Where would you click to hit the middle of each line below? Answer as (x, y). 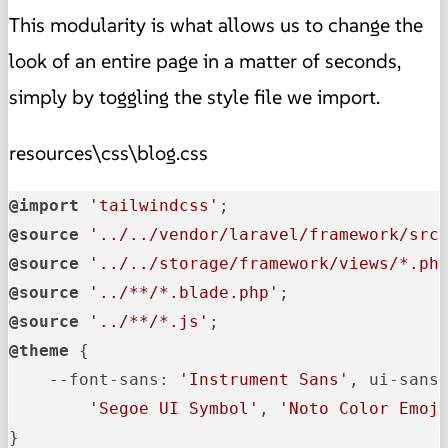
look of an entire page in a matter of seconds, (204, 61)
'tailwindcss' (154, 206)
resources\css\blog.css (108, 153)
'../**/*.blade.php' (184, 293)
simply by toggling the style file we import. (194, 97)
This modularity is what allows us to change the (216, 25)
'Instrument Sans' (264, 380)
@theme (39, 351)
